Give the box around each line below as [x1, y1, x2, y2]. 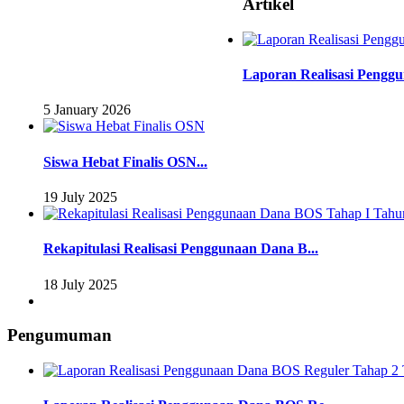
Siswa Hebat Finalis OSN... [43, 153, 207, 170]
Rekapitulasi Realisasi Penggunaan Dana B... [43, 241, 318, 257]
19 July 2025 [43, 189, 117, 205]
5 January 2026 [43, 102, 131, 118]
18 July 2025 [43, 276, 117, 292]
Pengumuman [7, 326, 112, 345]
